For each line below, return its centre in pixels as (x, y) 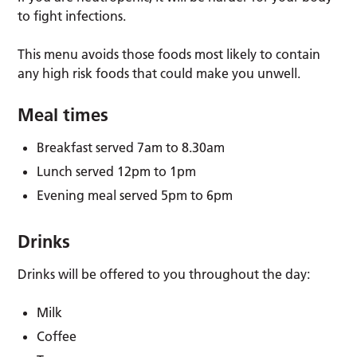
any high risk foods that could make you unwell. (159, 73)
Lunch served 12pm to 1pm (117, 171)
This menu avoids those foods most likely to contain (169, 54)
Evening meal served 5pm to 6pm (135, 195)
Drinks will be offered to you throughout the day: (164, 274)
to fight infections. (72, 16)
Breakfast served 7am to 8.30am (131, 147)
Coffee (57, 336)
